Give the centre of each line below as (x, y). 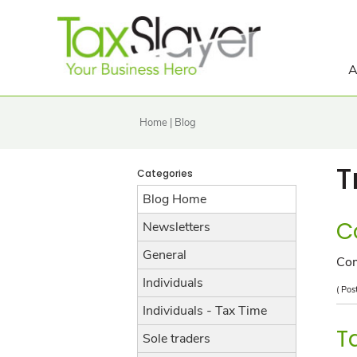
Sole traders (177, 339)
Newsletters (177, 227)
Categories (165, 173)
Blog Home (175, 199)
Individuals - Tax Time (205, 311)
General (165, 255)
